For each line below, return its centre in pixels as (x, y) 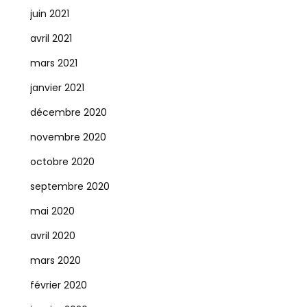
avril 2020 (52, 236)
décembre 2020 (68, 112)
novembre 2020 (68, 137)
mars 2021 (53, 63)
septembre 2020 (70, 186)
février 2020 (58, 285)
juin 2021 (49, 14)
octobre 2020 (62, 162)
